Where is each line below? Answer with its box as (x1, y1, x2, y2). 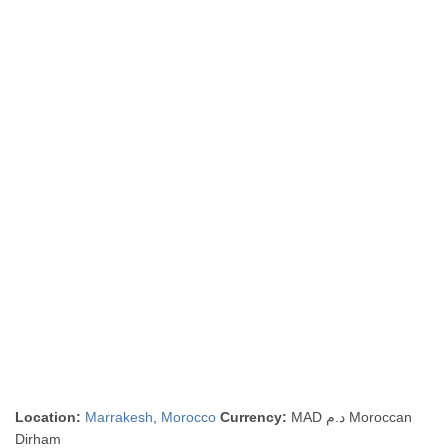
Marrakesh (85, 409, 154, 425)
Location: (15, 409, 82, 425)
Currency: (220, 409, 288, 425)
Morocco (161, 409, 217, 425)
